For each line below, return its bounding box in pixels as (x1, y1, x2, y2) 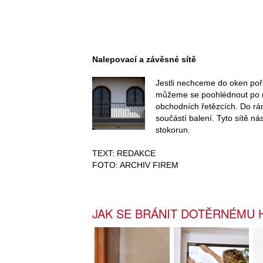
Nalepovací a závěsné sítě (92, 54, 196, 64)
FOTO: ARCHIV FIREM (92, 160, 178, 170)
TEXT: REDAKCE (92, 148, 156, 158)
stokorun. (155, 124, 190, 134)
